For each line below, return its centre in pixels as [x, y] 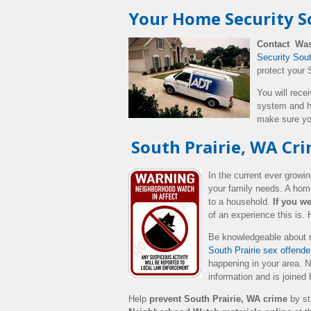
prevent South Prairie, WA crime [218, 299]
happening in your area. [257, 263]
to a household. [241, 202]
